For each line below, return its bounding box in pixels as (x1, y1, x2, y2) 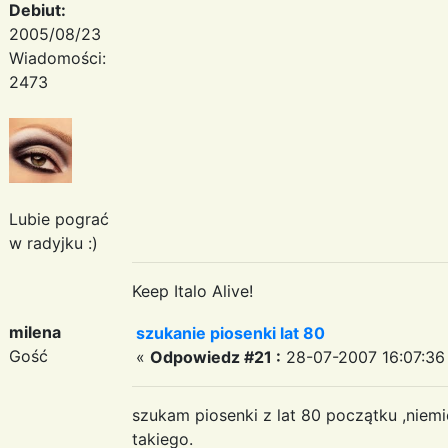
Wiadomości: (9, 47, 106, 68)
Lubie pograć (9, 208, 109, 229)
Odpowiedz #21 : (150, 346, 281, 367)
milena (9, 321, 61, 342)
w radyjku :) (9, 232, 98, 253)
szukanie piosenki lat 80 (136, 322, 325, 343)
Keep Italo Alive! (132, 280, 253, 301)
